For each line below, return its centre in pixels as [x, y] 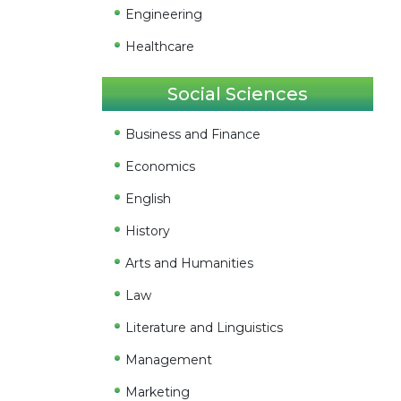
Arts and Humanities [190, 263]
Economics [161, 166]
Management [169, 360]
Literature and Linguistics [205, 328]
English [149, 199]
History [148, 231]
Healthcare [160, 47]
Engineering [164, 14]
